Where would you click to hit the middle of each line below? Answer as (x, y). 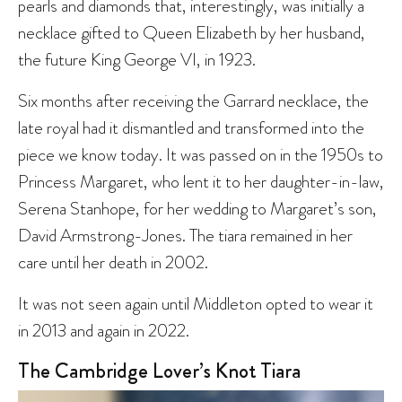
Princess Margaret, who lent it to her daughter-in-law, (201, 182)
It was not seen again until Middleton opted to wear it (196, 304)
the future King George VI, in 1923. (137, 60)
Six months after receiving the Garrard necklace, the (193, 101)
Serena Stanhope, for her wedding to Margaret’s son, (197, 209)
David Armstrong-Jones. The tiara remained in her (185, 236)
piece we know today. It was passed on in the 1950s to (201, 155)
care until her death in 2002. (113, 262)
